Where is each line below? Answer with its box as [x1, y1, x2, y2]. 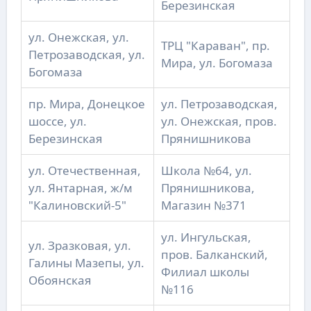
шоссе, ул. [28, 113, 87, 130]
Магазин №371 [160, 197, 246, 214]
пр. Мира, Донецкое [28, 96, 145, 112]
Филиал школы [160, 264, 249, 280]
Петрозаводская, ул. [28, 47, 145, 63]
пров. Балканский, [160, 246, 268, 263]
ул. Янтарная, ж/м [28, 180, 133, 196]
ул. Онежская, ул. [28, 29, 129, 46]
